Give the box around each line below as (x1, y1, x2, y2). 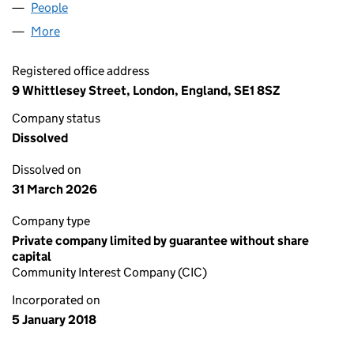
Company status (12, 111, 100, 126)
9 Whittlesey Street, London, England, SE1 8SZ (12, 83, 281, 98)
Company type (12, 213, 90, 228)
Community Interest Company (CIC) (12, 265, 207, 280)
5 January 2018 (12, 312, 96, 327)
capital (12, 249, 51, 264)
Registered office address (12, 63, 149, 78)
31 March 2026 (12, 182, 97, 197)
